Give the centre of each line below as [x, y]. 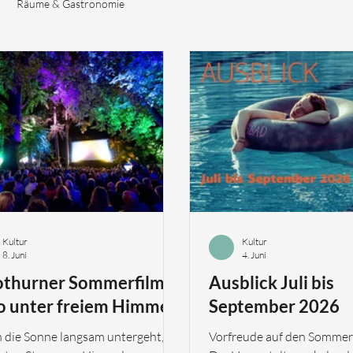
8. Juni [15, 255]
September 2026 [274, 306]
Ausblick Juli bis [271, 282]
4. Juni [254, 255]
